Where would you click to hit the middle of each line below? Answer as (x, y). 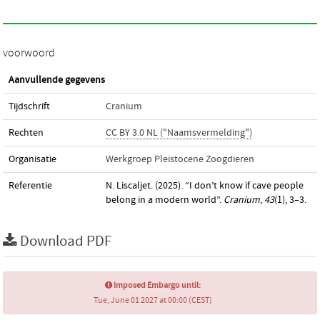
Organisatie (32, 159)
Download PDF (66, 241)
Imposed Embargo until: (157, 285)
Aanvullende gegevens (57, 80)
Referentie (30, 186)
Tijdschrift (29, 106)
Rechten (26, 133)
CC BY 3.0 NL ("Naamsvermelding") (179, 133)
